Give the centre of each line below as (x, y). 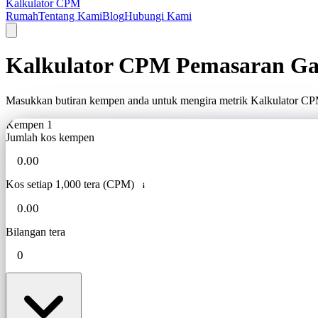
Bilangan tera (35, 232)
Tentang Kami (70, 16)
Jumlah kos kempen (50, 137)
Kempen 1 (29, 124)
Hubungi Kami (158, 16)
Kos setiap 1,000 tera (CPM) (70, 184)
